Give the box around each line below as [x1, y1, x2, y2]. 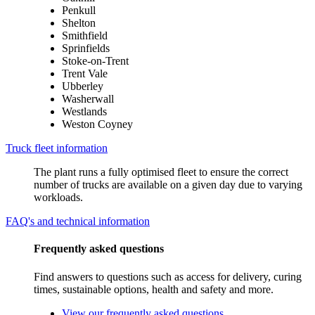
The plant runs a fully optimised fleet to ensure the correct [34, 166, 288, 179]
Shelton [62, 17, 96, 30]
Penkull [62, 4, 96, 17]
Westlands [62, 105, 107, 118]
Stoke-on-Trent [62, 55, 129, 67]
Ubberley [62, 80, 103, 93]
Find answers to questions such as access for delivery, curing [34, 270, 302, 283]
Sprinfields [62, 42, 110, 55]
